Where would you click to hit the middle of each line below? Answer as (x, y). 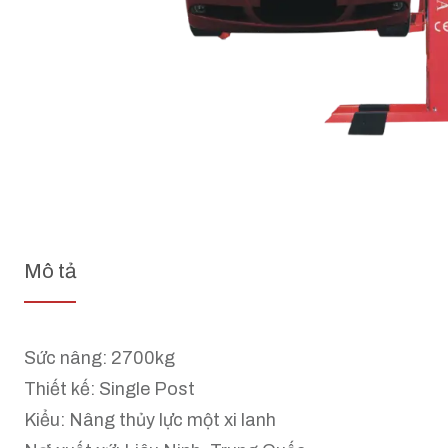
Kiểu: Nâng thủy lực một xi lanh (150, 420)
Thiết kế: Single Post (109, 389)
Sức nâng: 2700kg (99, 358)
